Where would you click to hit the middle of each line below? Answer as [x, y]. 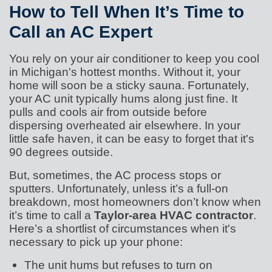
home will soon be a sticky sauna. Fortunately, [129, 85]
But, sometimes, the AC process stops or [115, 175]
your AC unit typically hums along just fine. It [123, 98]
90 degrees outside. [61, 151]
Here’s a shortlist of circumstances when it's [123, 228]
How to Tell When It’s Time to [127, 12]
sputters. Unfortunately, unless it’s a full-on [119, 188]
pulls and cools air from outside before [108, 111]
